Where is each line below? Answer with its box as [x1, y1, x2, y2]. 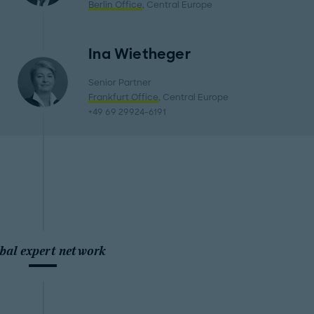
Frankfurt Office [88, 92, 159, 103]
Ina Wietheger [88, 45, 191, 63]
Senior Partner [88, 77, 152, 88]
